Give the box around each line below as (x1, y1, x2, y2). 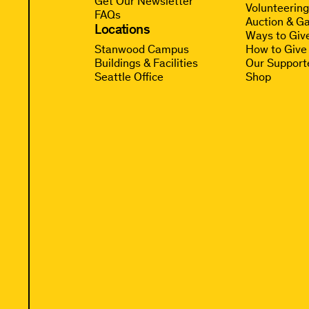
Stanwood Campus (94, 41, 190, 56)
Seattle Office (94, 69, 164, 83)
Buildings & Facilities (94, 55, 199, 70)
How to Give (246, 41, 308, 56)
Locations (94, 20, 150, 37)
